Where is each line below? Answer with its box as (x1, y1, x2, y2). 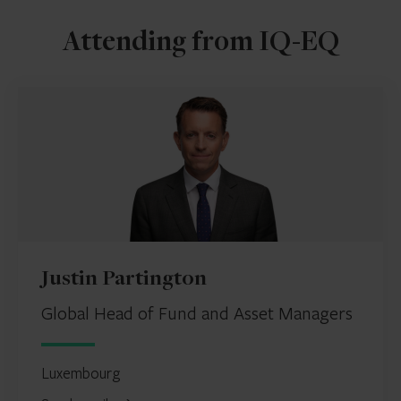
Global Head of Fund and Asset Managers (41, 301, 353, 324)
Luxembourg (41, 363, 120, 383)
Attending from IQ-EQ (62, 30, 339, 58)
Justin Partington (41, 269, 207, 291)
